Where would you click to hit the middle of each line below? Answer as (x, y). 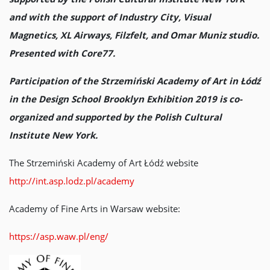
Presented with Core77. (62, 53)
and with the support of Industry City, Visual (110, 17)
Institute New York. (53, 135)
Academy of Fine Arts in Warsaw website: (95, 208)
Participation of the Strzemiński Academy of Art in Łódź (135, 80)
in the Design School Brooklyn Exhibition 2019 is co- (126, 99)
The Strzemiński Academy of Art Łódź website (104, 162)
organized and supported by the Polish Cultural (115, 117)
